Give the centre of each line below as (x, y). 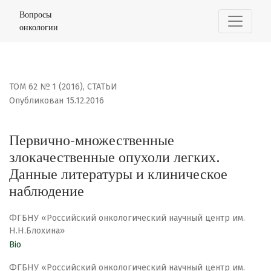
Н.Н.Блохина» (37, 231)
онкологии (39, 27)
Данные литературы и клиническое (118, 175)
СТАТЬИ (102, 87)
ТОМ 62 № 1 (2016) (46, 87)
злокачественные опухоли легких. (115, 158)
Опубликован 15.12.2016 (57, 101)
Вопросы (35, 15)
